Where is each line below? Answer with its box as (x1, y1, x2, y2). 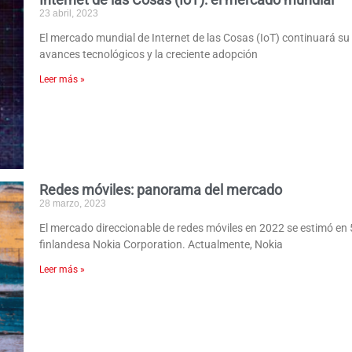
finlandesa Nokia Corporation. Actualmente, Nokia (39, 237, 284, 251)
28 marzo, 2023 (39, 197, 107, 209)
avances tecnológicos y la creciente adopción (39, 48, 258, 61)
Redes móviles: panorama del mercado (39, 181, 283, 198)
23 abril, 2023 (39, 8, 99, 20)
